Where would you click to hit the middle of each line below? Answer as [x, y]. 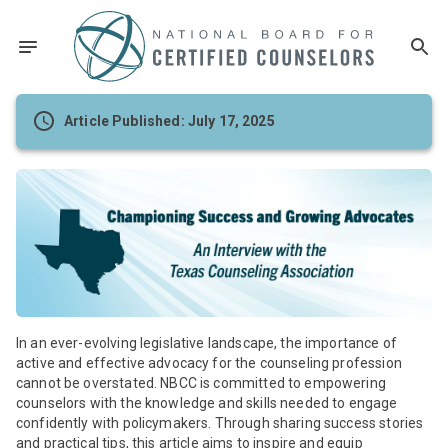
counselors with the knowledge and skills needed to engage [207, 402]
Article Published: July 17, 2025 [169, 121]
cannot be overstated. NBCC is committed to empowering [201, 382]
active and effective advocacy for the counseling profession [209, 362]
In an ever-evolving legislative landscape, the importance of [206, 342]
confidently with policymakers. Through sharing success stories [220, 422]
